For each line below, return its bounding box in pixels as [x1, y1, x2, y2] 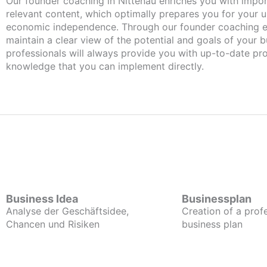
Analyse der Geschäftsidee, [6, 205, 129, 217]
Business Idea [6, 193, 78, 205]
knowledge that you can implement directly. [6, 60, 204, 72]
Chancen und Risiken [6, 218, 100, 230]
